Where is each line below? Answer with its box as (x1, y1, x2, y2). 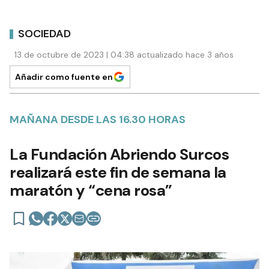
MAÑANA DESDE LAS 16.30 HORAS (10, 112, 186, 127)
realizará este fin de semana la (10, 162, 226, 183)
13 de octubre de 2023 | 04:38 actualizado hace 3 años (14, 49, 234, 61)
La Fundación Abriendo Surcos (10, 144, 229, 165)
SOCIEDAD (18, 26, 71, 41)
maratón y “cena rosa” (10, 180, 172, 201)
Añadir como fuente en (15, 71, 113, 83)
